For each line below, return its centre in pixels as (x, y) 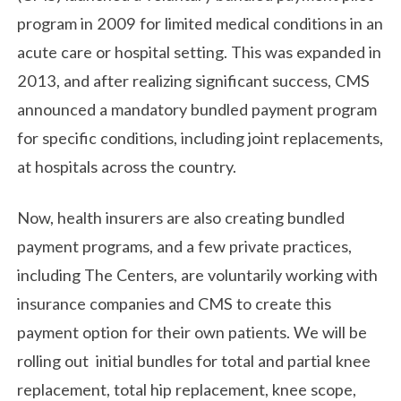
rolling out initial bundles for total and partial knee (194, 361)
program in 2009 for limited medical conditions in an (200, 23)
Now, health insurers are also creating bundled (181, 218)
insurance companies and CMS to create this (175, 304)
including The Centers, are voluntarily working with (198, 275)
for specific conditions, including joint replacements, (200, 137)
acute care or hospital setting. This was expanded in (200, 51)
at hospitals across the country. (129, 166)
